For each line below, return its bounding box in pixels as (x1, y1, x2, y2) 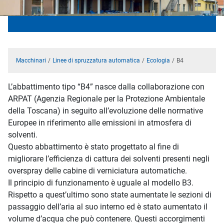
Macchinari (16, 57, 46, 64)
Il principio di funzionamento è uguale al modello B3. (8, 178, 193, 188)
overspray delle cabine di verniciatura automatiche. (8, 166, 187, 176)
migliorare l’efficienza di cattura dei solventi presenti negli (8, 154, 209, 164)
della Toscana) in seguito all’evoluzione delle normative (8, 106, 203, 116)
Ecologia (146, 57, 170, 64)
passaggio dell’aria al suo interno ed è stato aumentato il (8, 202, 207, 212)
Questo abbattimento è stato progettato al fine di (8, 142, 179, 152)
